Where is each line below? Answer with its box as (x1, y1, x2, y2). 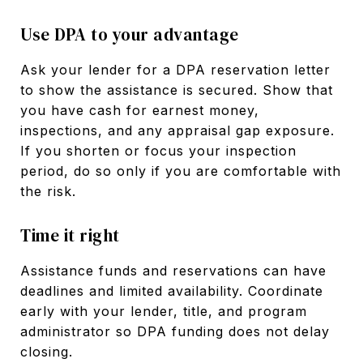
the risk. (20, 182, 76, 199)
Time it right (20, 223, 120, 247)
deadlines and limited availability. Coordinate (20, 282, 323, 299)
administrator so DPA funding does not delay (20, 322, 330, 340)
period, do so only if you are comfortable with (20, 162, 341, 179)
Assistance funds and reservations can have (20, 262, 327, 279)
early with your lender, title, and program (20, 302, 307, 319)
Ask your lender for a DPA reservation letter (20, 61, 331, 78)
